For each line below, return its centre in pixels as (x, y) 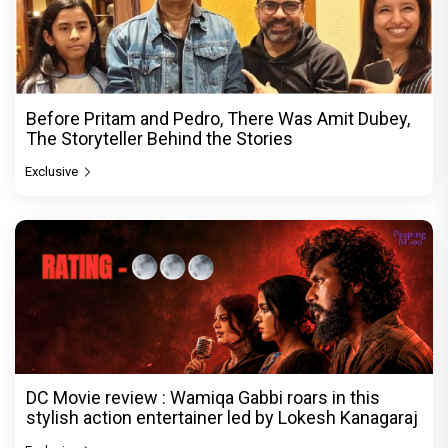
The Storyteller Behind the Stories (159, 138)
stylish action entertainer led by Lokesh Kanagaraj (222, 417)
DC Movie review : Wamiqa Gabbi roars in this (203, 397)
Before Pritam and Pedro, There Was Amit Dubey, (218, 118)
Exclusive (53, 171)
